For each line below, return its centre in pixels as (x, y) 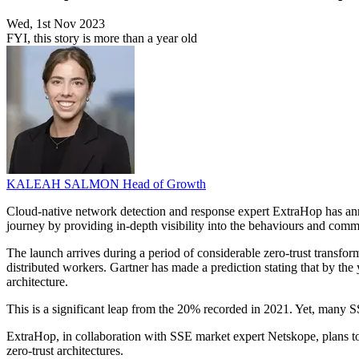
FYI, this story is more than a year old (102, 38)
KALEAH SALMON (65, 184)
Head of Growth (164, 184)
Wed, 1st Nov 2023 (56, 24)
